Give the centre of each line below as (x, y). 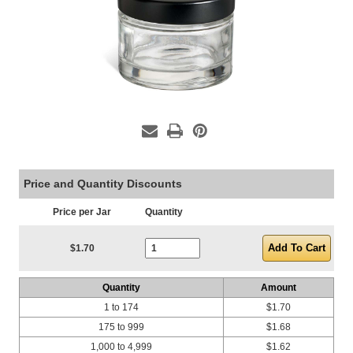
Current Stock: (178, 232)
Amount (279, 288)
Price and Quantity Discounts (103, 184)
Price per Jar (82, 212)
